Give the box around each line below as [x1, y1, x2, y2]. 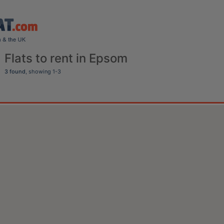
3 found [4, 67, 25, 75]
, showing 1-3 [25, 67, 61, 75]
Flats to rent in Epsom [4, 50, 127, 65]
